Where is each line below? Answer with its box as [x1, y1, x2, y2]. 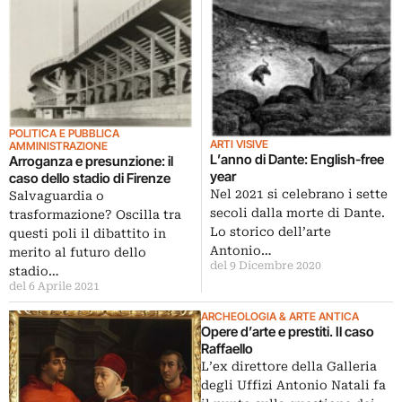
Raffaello [201, 340, 253, 358]
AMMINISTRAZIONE [9, 139, 108, 153]
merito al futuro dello [9, 245, 146, 260]
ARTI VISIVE [210, 137, 268, 152]
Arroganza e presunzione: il [9, 153, 173, 170]
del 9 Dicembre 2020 [210, 259, 321, 273]
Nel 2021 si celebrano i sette [210, 187, 388, 202]
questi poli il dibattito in [9, 226, 166, 241]
